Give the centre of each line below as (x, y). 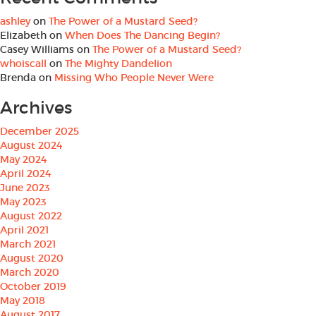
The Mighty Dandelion (119, 63)
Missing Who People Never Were (134, 78)
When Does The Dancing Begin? (142, 35)
